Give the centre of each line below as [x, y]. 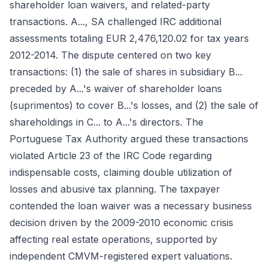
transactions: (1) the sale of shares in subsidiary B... [126, 72]
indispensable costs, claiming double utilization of [121, 172]
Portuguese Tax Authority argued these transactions [129, 139]
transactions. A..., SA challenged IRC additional [115, 22]
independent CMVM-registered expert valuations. [121, 256]
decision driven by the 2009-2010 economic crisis [121, 223]
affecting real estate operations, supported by [113, 239]
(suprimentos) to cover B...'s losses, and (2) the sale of [134, 105]
